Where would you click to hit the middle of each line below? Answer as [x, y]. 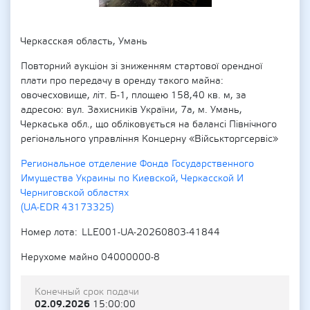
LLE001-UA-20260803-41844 [151, 232]
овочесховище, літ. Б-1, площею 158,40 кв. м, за [134, 95]
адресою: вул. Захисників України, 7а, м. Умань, [131, 110]
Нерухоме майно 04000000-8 [90, 257]
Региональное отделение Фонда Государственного [137, 164]
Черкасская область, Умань [84, 42]
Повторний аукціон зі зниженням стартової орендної [142, 66]
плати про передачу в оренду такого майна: [122, 81]
